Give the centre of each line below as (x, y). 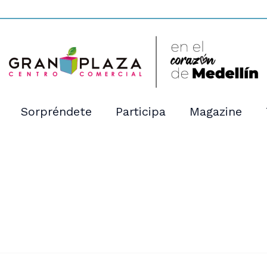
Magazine (215, 111)
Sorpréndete (56, 111)
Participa (140, 111)
